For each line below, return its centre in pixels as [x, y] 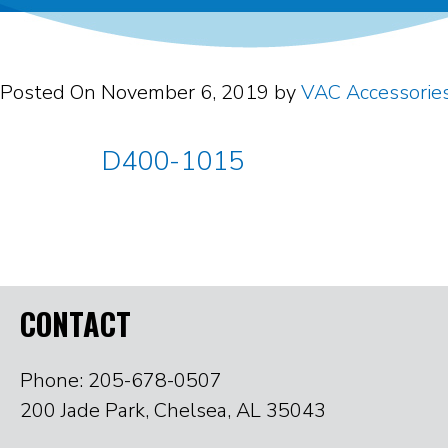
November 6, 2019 [185, 92]
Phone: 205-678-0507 [121, 380]
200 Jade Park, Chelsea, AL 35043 [173, 410]
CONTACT [75, 323]
